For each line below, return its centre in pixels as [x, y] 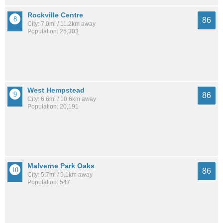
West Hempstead [56, 90]
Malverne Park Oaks [61, 166]
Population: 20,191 [53, 107]
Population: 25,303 [53, 32]
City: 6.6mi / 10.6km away [62, 99]
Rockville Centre [55, 15]
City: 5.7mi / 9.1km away [60, 174]
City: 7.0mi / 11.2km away [61, 24]
